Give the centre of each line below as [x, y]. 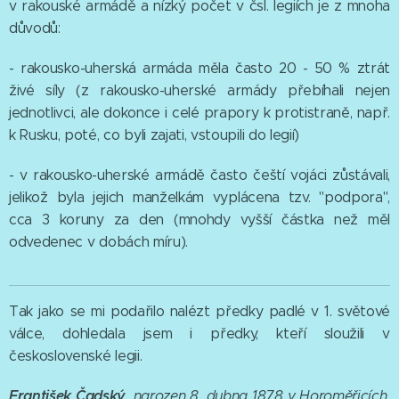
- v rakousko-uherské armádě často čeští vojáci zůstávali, [199, 175]
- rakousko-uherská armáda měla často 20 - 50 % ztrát [199, 69]
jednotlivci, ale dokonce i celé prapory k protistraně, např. [199, 113]
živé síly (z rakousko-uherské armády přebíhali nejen [199, 91]
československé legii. [76, 356]
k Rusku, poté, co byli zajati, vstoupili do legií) [154, 135]
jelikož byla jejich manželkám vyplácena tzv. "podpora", [199, 198]
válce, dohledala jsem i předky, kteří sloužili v [199, 334]
